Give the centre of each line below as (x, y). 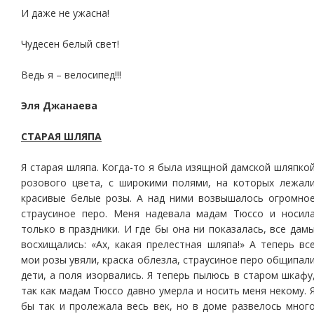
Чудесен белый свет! (70, 44)
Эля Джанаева (59, 105)
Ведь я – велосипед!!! (71, 75)
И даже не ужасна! (65, 13)
